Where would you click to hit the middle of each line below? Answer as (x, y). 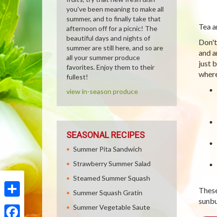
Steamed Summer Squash (112, 178)
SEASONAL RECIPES (106, 135)
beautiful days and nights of (108, 38)
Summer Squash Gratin (108, 193)
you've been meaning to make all (115, 9)
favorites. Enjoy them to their (110, 67)
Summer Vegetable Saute (112, 207)
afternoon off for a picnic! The (112, 28)
